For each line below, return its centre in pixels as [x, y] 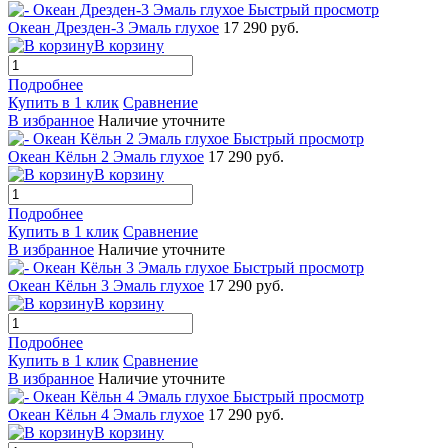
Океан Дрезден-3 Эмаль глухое [113, 27]
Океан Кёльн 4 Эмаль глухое [106, 414]
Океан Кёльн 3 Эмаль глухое [106, 285]
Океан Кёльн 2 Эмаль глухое [106, 156]
